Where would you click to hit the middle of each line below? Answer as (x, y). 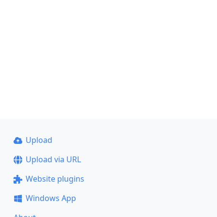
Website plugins (55, 179)
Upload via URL (53, 159)
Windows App (51, 198)
